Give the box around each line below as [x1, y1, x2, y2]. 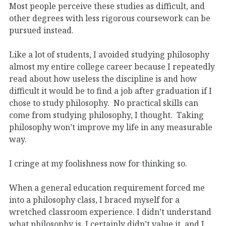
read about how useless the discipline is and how [9, 73, 197, 84]
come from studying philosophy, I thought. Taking [9, 109, 204, 121]
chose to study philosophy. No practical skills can [9, 97, 198, 108]
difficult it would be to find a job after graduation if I [9, 85, 212, 96]
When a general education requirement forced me [9, 182, 205, 193]
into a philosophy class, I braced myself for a [9, 194, 180, 205]
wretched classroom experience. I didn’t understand [9, 206, 211, 217]
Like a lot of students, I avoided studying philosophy [9, 48, 209, 60]
